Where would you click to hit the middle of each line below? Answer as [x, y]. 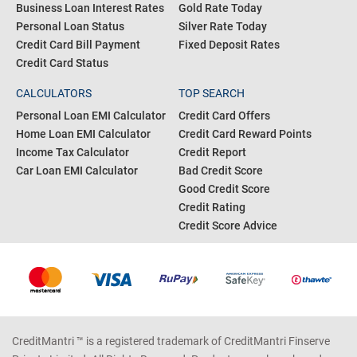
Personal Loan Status [70, 26]
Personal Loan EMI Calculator [91, 115]
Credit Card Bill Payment [78, 44]
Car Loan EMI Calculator [77, 170]
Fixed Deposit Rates [229, 44]
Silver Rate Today [223, 26]
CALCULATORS [54, 93]
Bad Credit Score [221, 170]
